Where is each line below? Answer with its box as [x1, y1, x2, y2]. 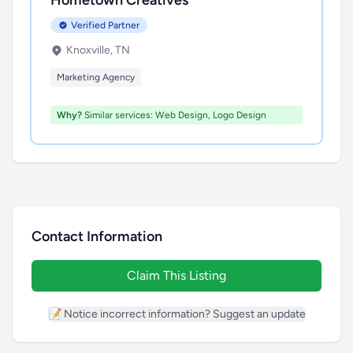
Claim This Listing [127, 268, 226, 283]
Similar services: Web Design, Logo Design [82, 110, 266, 121]
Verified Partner [71, 20, 139, 31]
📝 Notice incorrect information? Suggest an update [47, 307, 306, 321]
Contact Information [32, 228, 162, 245]
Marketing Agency [57, 72, 135, 83]
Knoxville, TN [66, 43, 130, 57]
